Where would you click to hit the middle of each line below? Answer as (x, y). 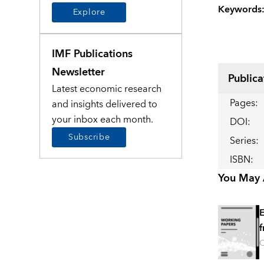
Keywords (240, 10)
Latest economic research (107, 89)
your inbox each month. (103, 119)
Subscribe (89, 137)
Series (242, 141)
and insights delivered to (105, 104)
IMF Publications (93, 54)
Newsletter (79, 72)
